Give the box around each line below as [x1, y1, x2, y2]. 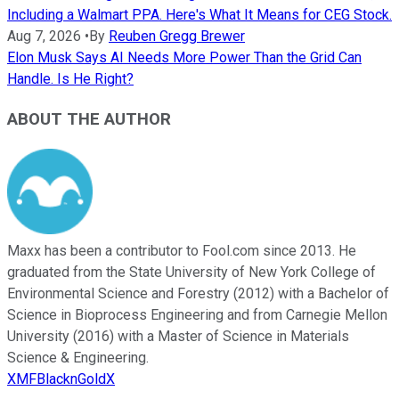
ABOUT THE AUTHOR [7, 110, 171, 130]
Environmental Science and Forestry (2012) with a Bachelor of [7, 284, 389, 302]
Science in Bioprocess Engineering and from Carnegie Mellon [7, 305, 387, 323]
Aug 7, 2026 [7, 28, 81, 45]
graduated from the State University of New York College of [7, 263, 376, 281]
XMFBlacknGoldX [7, 370, 115, 387]
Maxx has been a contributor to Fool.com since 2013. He [7, 241, 356, 259]
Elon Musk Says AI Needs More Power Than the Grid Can [7, 49, 362, 67]
